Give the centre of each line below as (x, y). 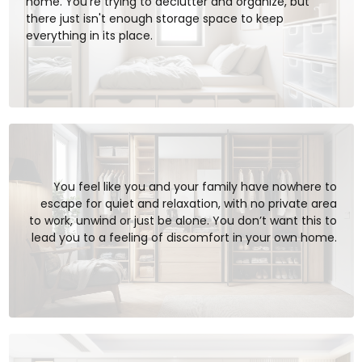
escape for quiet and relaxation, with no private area (188, 203)
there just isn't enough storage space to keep (154, 19)
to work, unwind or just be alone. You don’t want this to (183, 220)
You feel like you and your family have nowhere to (195, 186)
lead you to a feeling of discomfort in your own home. (184, 237)
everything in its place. (89, 36)
